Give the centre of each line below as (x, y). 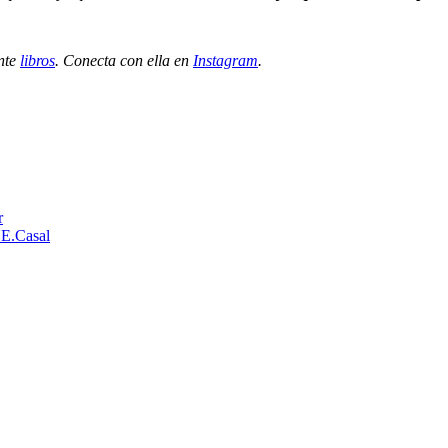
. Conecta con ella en (124, 60)
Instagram (225, 60)
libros (37, 60)
